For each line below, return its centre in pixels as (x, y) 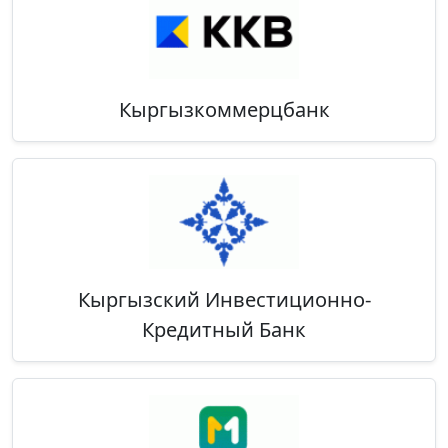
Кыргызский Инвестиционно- (224, 300)
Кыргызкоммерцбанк (224, 109)
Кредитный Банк (224, 330)
